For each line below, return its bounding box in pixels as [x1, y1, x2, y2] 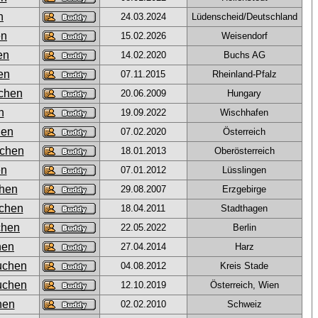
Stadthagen [221, 203, 268, 214]
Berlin [232, 222, 256, 233]
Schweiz [226, 299, 262, 309]
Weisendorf [221, 31, 268, 41]
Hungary [227, 88, 261, 99]
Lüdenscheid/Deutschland [191, 11, 297, 22]
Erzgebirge [222, 184, 266, 194]
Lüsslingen [222, 165, 266, 175]
